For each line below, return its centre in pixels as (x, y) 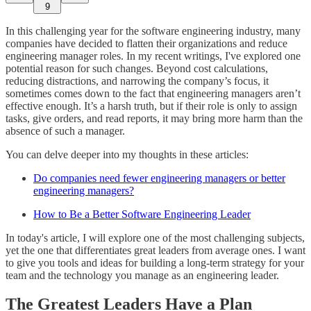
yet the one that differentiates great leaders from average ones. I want (155, 250)
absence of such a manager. (65, 131)
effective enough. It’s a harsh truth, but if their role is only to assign (151, 106)
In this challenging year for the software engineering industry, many (153, 31)
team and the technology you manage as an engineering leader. (142, 275)
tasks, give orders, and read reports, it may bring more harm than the (154, 118)
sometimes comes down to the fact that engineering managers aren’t (153, 93)
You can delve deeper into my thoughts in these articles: (127, 154)
